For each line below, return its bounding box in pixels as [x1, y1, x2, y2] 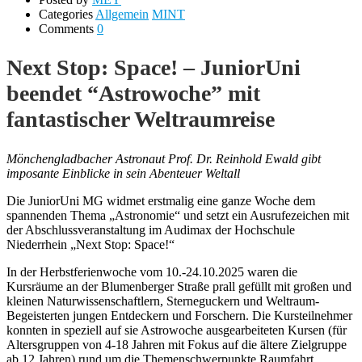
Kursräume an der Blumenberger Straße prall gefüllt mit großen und [6, 279, 351, 293]
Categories [39, 7, 93, 22]
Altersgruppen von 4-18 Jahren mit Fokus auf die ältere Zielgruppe [6, 337, 347, 351]
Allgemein [95, 7, 149, 22]
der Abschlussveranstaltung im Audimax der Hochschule [6, 222, 295, 237]
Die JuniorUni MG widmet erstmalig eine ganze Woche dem [6, 193, 315, 208]
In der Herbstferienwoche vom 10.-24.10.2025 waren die [6, 264, 297, 279]
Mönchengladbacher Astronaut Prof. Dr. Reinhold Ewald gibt [6, 151, 321, 166]
